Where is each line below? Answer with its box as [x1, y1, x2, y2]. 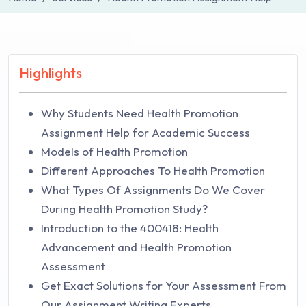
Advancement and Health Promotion [41, 240, 232, 254]
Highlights [19, 64, 82, 81]
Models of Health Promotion [41, 144, 188, 158]
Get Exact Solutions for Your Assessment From [41, 278, 286, 292]
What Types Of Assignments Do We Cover [41, 182, 265, 197]
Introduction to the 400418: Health [41, 221, 219, 235]
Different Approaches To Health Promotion [41, 163, 265, 178]
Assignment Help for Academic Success [41, 125, 250, 139]
